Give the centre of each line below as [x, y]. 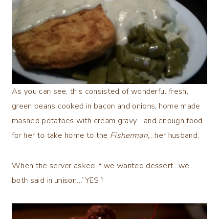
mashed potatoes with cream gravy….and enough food [107, 120]
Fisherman [129, 135]
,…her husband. [173, 135]
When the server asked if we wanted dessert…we [101, 165]
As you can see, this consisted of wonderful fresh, [100, 91]
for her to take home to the [61, 135]
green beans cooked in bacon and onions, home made [106, 106]
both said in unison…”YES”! [58, 180]
